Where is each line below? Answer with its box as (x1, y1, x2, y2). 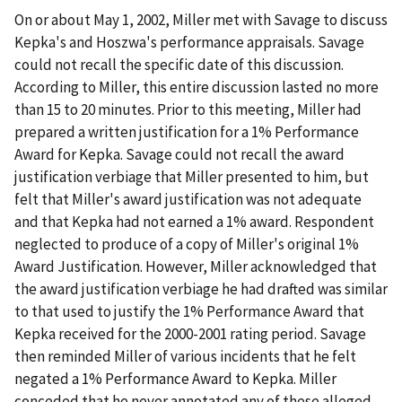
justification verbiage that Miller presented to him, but (14, 167, 369, 187)
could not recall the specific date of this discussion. (14, 55, 344, 74)
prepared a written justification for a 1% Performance (14, 122, 359, 142)
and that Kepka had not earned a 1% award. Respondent (14, 212, 374, 232)
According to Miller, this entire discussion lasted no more (14, 77, 379, 97)
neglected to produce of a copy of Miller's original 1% (14, 234, 359, 254)
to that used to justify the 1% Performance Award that (14, 301, 364, 321)
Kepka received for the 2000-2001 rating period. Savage (14, 324, 366, 344)
